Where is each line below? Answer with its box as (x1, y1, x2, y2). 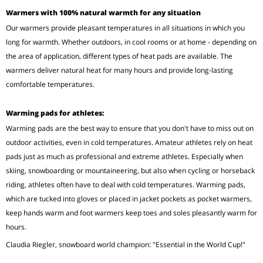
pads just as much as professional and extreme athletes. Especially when (6, 151, 243, 162)
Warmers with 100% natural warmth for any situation (6, 8, 201, 18)
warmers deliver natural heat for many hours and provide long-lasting (6, 65, 233, 76)
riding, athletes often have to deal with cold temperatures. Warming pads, (6, 180, 245, 190)
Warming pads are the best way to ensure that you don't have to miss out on (6, 123, 254, 134)
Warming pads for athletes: (6, 108, 104, 119)
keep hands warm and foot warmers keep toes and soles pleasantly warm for (6, 208, 257, 218)
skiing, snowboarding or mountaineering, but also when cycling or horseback (6, 166, 255, 176)
